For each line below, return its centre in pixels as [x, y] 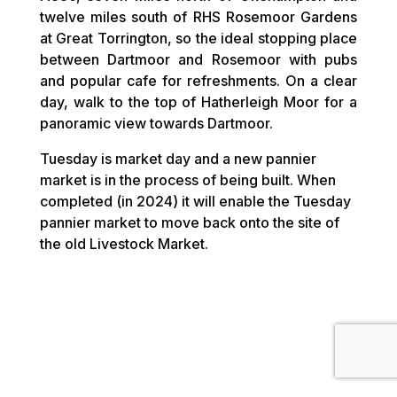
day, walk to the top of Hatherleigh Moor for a [198, 102]
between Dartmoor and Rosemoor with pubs [198, 59]
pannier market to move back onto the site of [189, 222]
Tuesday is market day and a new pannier [178, 159]
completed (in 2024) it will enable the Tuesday [195, 201]
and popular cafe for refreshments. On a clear [198, 81]
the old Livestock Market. [124, 244]
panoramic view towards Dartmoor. [156, 123]
